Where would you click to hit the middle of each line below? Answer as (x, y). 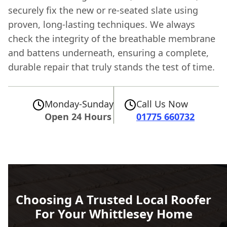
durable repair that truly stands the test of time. (111, 67)
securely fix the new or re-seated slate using (103, 10)
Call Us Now (162, 104)
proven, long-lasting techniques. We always (102, 25)
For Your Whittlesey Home (113, 214)
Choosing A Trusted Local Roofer (113, 200)
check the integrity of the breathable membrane (112, 39)
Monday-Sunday (79, 104)
